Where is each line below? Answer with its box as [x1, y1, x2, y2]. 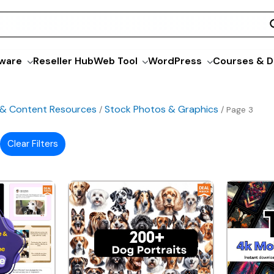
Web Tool [93, 54, 138, 67]
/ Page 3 [218, 103, 253, 115]
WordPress [148, 54, 202, 67]
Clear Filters [7, 138, 58, 150]
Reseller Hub [32, 54, 94, 67]
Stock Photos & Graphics [105, 102, 218, 116]
